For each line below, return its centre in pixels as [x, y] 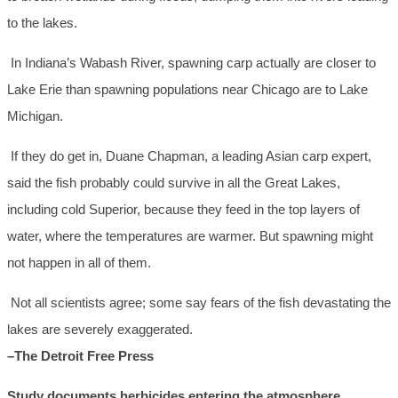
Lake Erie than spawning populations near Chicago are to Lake [187, 90]
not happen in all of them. [79, 263]
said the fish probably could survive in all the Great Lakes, [174, 183]
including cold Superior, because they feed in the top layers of [183, 210]
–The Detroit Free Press [80, 356]
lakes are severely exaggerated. [100, 330]
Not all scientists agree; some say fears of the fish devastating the [199, 303]
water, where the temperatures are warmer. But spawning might [190, 236]
